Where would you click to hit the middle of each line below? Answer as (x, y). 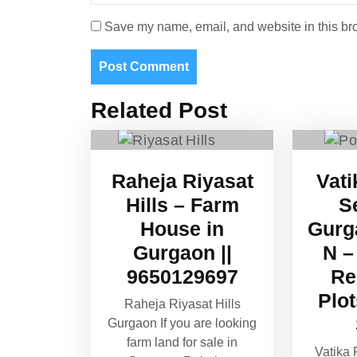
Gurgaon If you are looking (182, 323)
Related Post (159, 110)
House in (182, 228)
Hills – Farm (182, 204)
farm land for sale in (182, 342)
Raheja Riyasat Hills (182, 304)
